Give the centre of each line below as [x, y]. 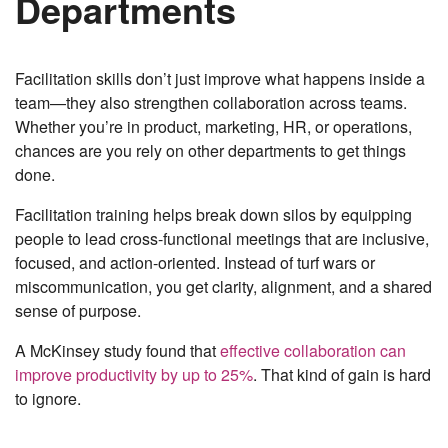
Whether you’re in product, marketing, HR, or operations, [213, 127]
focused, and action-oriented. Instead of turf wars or [195, 263]
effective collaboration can [313, 351]
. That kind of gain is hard [342, 375]
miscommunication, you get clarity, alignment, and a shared [223, 287]
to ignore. [48, 399]
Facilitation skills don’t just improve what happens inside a [220, 79]
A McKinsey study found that [117, 351]
